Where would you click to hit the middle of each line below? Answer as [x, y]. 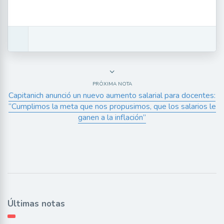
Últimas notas [36, 204]
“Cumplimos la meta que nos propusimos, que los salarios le [112, 107]
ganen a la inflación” [112, 118]
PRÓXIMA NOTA [112, 84]
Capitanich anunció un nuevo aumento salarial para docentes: [112, 96]
